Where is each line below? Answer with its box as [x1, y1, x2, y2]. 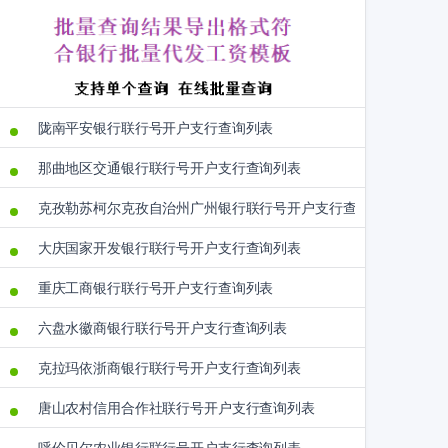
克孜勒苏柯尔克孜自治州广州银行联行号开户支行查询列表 [37, 200, 399, 217]
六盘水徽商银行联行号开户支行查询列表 [37, 320, 288, 337]
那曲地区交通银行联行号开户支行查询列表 [37, 160, 301, 177]
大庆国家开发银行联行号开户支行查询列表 [37, 240, 301, 257]
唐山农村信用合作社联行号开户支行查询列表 [37, 400, 315, 417]
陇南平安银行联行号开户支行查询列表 [37, 120, 274, 137]
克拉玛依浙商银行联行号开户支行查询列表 [37, 360, 301, 377]
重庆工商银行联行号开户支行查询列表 [37, 280, 274, 297]
